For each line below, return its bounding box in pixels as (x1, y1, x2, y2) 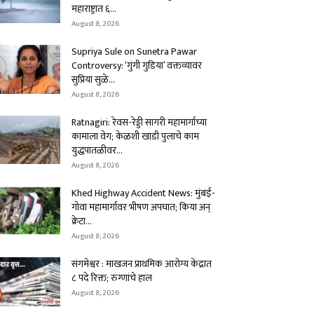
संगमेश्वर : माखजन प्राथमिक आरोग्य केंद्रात (71, 256, 212, 272)
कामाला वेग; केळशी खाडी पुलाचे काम (71, 128, 199, 144)
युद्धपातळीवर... (71, 142, 123, 158)
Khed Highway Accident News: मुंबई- (71, 185, 215, 201)
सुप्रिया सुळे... (71, 71, 115, 88)
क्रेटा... (71, 213, 92, 229)
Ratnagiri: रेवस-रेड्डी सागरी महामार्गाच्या (71, 114, 207, 130)
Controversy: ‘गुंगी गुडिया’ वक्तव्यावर (71, 57, 202, 74)
